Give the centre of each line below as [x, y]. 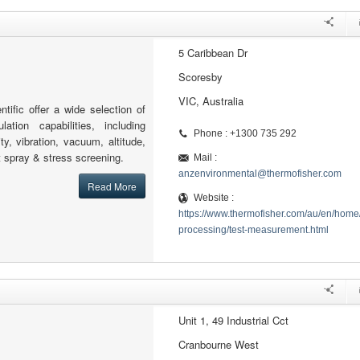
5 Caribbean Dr [213, 53]
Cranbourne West [218, 344]
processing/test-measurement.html [253, 230]
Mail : [205, 157]
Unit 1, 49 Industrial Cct [233, 320]
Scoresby [200, 77]
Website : [213, 198]
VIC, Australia [211, 101]
